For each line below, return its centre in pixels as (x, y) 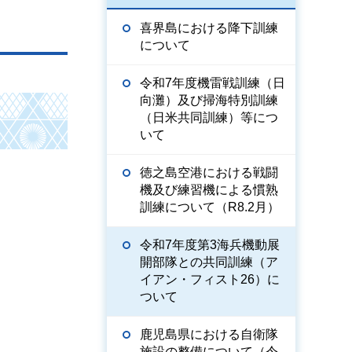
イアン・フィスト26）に (210, 279)
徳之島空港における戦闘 (209, 172)
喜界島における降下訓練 (209, 28)
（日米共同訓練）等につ (209, 117)
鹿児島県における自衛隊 (209, 334)
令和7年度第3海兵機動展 (210, 245)
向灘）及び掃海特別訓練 (209, 100)
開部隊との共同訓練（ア (209, 262)
